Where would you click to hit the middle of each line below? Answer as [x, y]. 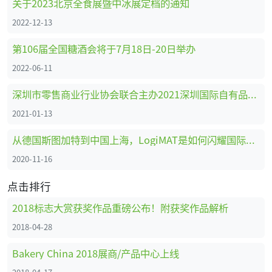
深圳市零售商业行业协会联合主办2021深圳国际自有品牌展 [252, 94]
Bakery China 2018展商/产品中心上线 [96, 253]
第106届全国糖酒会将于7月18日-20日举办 [104, 48]
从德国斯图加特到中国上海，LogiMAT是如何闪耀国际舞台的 [250, 139]
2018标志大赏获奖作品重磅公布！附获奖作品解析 [120, 207]
